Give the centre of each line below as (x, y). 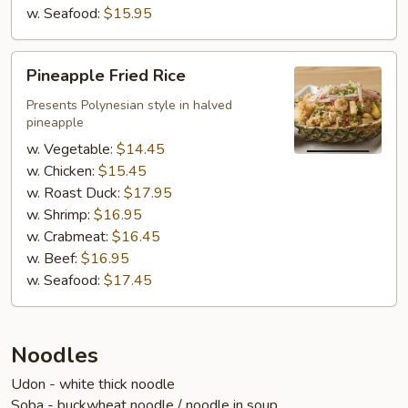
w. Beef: (54, 259)
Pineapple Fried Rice (106, 76)
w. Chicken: (62, 171)
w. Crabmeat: (69, 237)
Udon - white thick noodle (93, 384)
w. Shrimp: (60, 215)
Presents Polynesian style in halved (129, 105)
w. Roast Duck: (75, 193)
